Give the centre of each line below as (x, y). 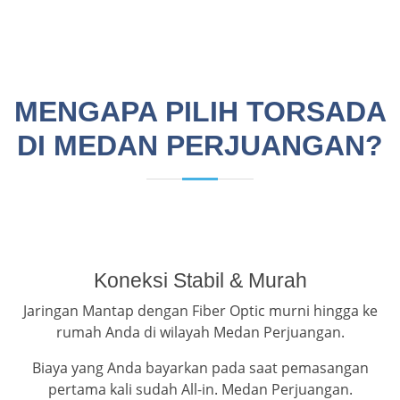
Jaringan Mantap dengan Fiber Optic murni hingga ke (200, 311)
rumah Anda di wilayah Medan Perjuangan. (200, 333)
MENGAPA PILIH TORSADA (200, 112)
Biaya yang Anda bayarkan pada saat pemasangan (200, 368)
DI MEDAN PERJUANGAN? (200, 146)
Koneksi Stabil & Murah (200, 281)
